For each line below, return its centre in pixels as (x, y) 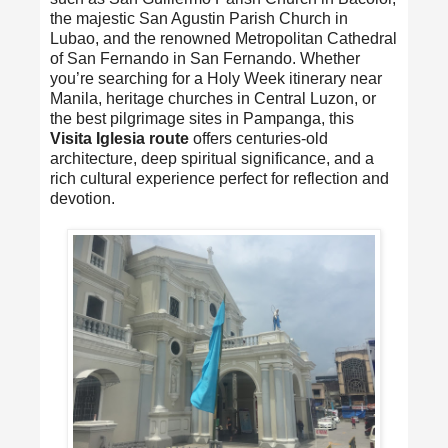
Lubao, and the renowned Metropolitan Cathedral (223, 38)
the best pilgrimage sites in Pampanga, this (202, 118)
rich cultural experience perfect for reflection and (219, 178)
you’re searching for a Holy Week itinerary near (216, 78)
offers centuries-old (258, 138)
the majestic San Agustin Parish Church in (199, 18)
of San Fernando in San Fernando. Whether (205, 58)
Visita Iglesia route (119, 138)
